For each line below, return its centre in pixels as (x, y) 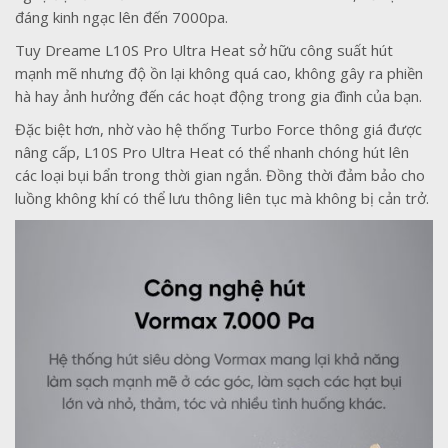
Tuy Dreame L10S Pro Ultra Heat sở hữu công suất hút (204, 50)
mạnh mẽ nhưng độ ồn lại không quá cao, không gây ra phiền (219, 73)
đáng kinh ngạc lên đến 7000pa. (121, 17)
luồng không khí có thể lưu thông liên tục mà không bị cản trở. (222, 198)
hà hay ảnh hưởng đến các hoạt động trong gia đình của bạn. (218, 96)
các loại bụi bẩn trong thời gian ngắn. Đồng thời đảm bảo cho (220, 175)
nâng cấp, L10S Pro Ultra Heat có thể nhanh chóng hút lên (212, 152)
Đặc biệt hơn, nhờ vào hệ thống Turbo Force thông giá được (218, 129)
